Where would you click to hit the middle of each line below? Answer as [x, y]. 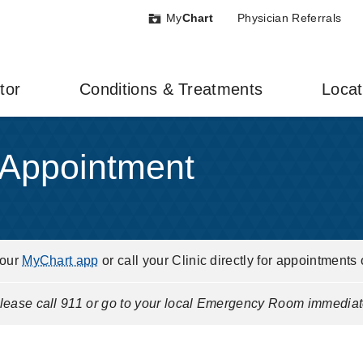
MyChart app [60, 261]
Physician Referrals [290, 18]
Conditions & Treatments [171, 89]
